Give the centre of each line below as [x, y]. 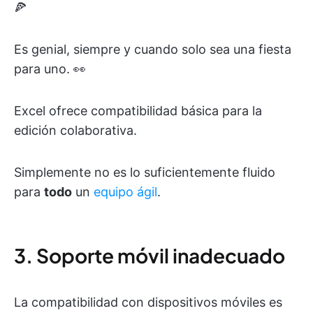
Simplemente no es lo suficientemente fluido [145, 173]
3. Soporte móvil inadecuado [150, 256]
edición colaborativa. [75, 131]
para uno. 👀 [50, 69]
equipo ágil [125, 192]
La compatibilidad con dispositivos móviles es [148, 303]
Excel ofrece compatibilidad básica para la [138, 111]
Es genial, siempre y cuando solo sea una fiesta [153, 50]
